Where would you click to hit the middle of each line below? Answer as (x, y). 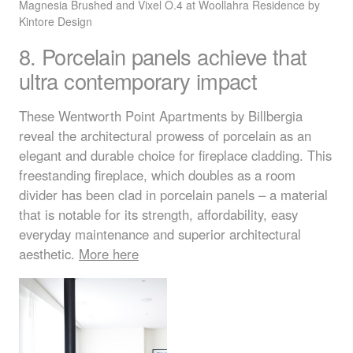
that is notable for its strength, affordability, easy (158, 215)
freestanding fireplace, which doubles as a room (157, 175)
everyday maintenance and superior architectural (160, 234)
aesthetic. (49, 254)
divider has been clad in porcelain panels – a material (173, 195)
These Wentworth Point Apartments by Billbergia (161, 116)
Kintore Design (56, 21)
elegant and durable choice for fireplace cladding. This (175, 156)
